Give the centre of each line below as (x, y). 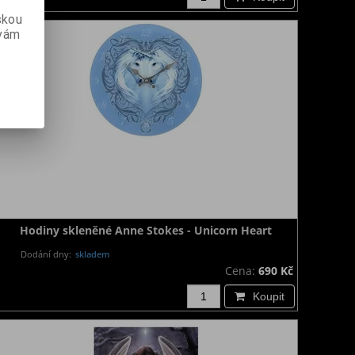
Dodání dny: (46, 254)
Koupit (269, 296)
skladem (92, 254)
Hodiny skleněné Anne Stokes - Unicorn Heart (146, 230)
